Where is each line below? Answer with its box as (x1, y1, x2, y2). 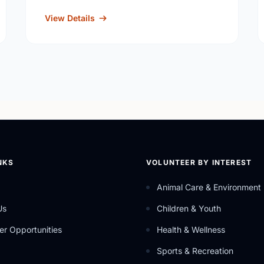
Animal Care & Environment (157, 182, 261, 192)
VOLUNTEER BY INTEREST (146, 158, 252, 167)
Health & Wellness (157, 225, 225, 235)
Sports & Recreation (157, 246, 233, 256)
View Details (44, 13, 95, 23)
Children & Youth (157, 203, 221, 213)
